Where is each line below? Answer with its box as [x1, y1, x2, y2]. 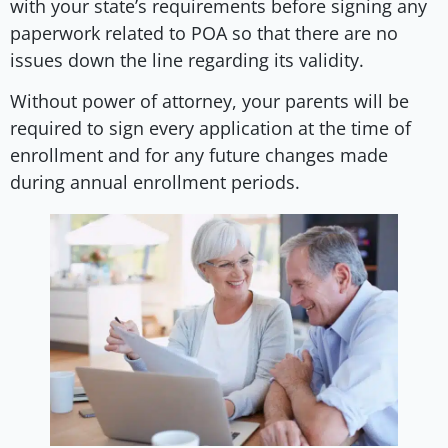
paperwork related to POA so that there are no [10, 21, 398, 46]
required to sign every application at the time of [10, 116, 411, 141]
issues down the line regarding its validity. [10, 48, 369, 73]
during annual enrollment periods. [10, 170, 300, 195]
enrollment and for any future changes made [10, 143, 388, 168]
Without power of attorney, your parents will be [10, 89, 409, 114]
